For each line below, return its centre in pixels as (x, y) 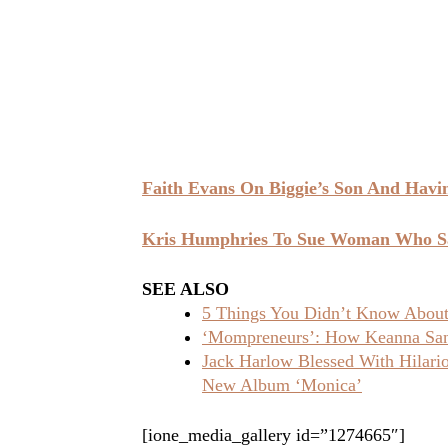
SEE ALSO (185, 289)
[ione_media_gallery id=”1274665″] (273, 435)
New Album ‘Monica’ (282, 385)
